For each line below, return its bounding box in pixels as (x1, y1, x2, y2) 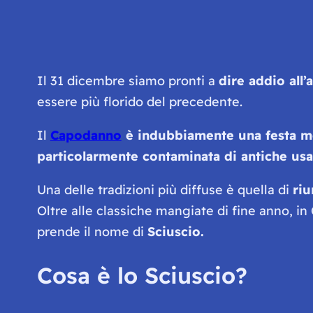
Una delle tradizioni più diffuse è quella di (36, 181, 293, 198)
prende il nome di (36, 223, 147, 240)
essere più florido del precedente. (36, 93, 242, 110)
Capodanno (50, 126, 122, 143)
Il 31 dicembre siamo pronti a (36, 72, 219, 89)
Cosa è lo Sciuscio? (36, 261, 247, 290)
